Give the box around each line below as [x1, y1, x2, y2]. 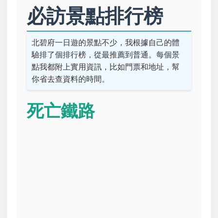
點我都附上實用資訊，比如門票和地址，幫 [32, 61, 180, 72]
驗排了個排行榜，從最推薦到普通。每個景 [32, 49, 180, 59]
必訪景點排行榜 [27, 3, 163, 28]
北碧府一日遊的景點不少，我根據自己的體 [32, 37, 180, 47]
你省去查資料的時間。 [32, 73, 109, 84]
